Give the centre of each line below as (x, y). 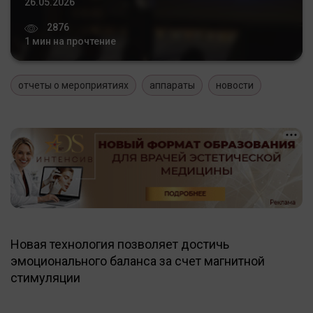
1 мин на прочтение (70, 41)
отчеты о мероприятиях (73, 85)
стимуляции (45, 277)
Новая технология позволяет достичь (120, 244)
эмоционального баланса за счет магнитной (138, 261)
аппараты (172, 85)
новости (235, 85)
